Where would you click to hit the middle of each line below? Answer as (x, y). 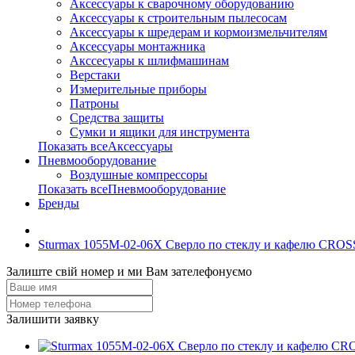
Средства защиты (117, 118)
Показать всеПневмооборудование (132, 189)
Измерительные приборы (138, 89)
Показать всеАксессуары (105, 146)
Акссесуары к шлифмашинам (149, 61)
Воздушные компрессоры (139, 175)
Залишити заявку (53, 319)
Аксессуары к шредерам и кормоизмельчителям (198, 32)
